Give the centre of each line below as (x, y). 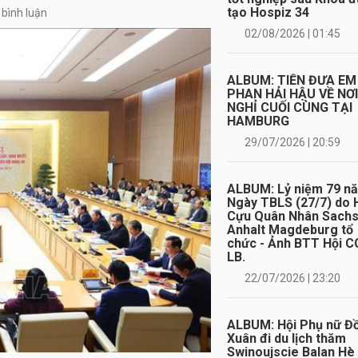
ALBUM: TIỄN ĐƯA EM (292, 80)
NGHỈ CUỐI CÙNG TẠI (290, 107)
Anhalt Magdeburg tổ (290, 230)
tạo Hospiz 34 (268, 12)
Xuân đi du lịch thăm (286, 338)
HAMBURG (258, 121)
